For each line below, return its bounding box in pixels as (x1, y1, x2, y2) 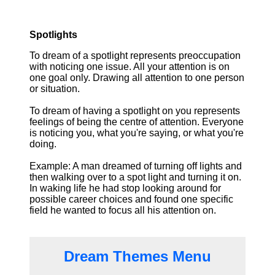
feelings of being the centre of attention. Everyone (29, 117, 244, 127)
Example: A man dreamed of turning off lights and (29, 161, 242, 171)
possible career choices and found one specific (29, 194, 233, 204)
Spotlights (29, 29, 77, 40)
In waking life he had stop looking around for (29, 183, 221, 193)
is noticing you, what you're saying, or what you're (29, 128, 244, 138)
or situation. (29, 83, 80, 94)
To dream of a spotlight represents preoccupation (29, 50, 241, 61)
